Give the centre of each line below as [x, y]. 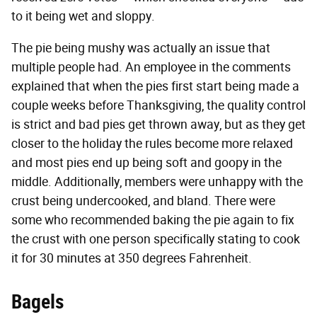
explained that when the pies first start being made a [155, 87]
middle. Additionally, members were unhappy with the [157, 182]
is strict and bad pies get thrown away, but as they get [158, 125]
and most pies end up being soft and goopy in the [146, 163]
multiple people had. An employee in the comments [151, 68]
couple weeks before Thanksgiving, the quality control [158, 106]
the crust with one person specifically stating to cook [156, 240]
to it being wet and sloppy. [85, 17]
